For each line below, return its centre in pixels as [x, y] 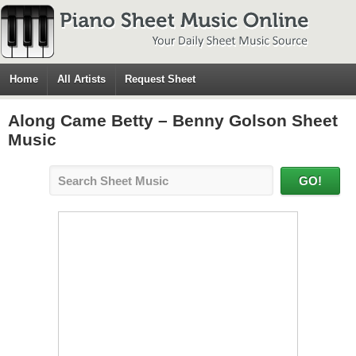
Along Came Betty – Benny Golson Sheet [173, 120]
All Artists [82, 79]
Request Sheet [161, 79]
